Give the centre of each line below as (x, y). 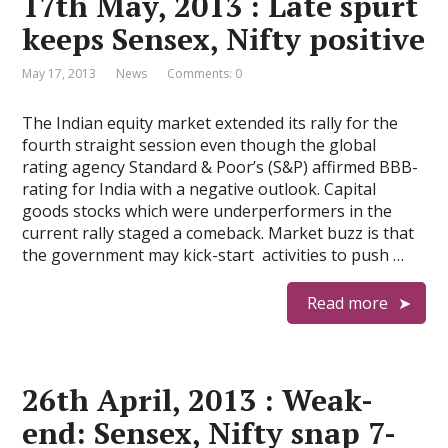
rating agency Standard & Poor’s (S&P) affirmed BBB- (220, 167)
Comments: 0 (205, 73)
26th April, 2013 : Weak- (198, 400)
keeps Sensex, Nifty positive (224, 39)
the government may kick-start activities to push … (213, 255)
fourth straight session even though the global (199, 145)
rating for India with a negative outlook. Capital (199, 189)
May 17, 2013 (59, 73)
